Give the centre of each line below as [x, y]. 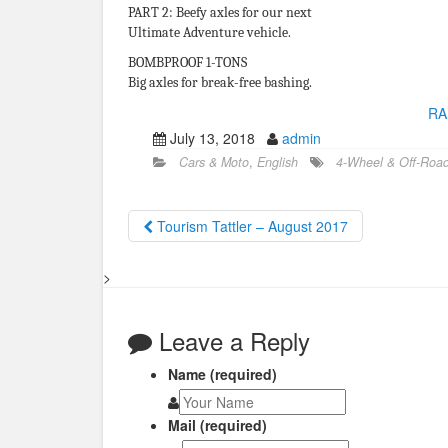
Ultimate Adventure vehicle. [209, 32]
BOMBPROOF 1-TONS [187, 62]
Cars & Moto [214, 162]
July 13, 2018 [216, 138]
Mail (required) [217, 425]
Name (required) [222, 374]
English [277, 162]
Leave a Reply [231, 340]
